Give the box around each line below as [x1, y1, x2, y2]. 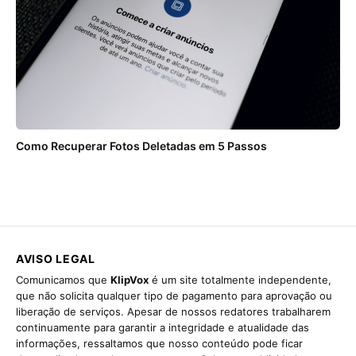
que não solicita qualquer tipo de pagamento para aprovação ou [16, 288, 332, 302]
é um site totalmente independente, [149, 273, 331, 286]
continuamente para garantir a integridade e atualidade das [16, 320, 309, 334]
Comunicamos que [16, 273, 110, 286]
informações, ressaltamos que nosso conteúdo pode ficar [16, 336, 303, 350]
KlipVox [110, 273, 149, 286]
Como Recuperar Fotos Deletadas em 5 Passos [16, 138, 267, 153]
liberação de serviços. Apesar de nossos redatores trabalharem [16, 304, 331, 318]
